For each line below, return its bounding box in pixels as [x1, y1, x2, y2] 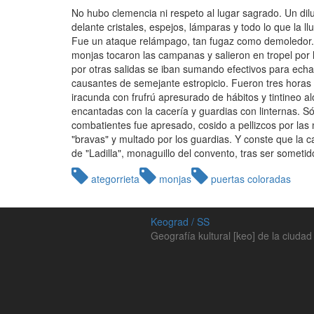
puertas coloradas [208, 172, 291, 186]
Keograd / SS [151, 214, 210, 228]
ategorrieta [88, 172, 139, 186]
